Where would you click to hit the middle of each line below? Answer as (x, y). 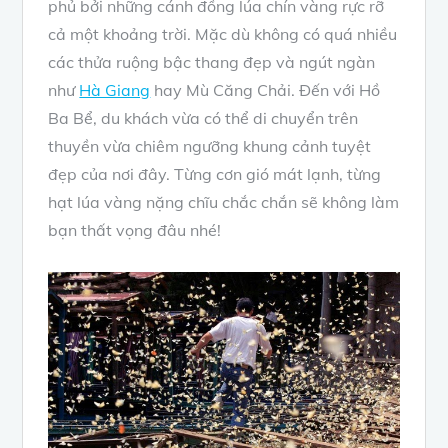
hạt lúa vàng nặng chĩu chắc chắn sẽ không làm (224, 202)
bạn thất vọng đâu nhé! (135, 230)
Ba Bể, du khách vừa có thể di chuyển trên (203, 118)
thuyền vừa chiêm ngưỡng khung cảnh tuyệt (210, 146)
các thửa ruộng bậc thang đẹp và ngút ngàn (212, 62)
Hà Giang (115, 90)
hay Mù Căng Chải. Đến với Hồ (265, 90)
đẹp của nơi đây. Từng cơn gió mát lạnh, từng (215, 174)
